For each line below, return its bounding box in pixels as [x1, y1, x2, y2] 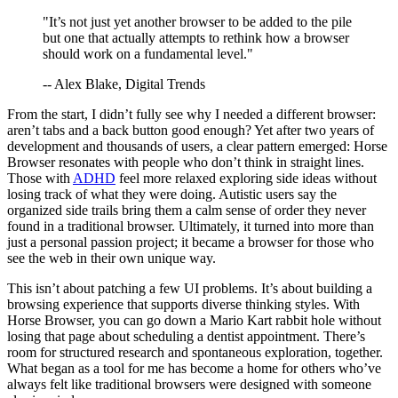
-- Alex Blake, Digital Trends [43, 76, 205, 92]
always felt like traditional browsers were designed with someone [7, 376, 371, 392]
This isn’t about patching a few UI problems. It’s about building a [7, 280, 372, 296]
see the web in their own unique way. [7, 250, 216, 266]
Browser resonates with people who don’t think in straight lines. [7, 154, 364, 170]
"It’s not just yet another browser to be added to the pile [43, 13, 352, 29]
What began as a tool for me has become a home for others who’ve [7, 360, 381, 376]
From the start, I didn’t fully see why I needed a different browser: [7, 106, 376, 122]
